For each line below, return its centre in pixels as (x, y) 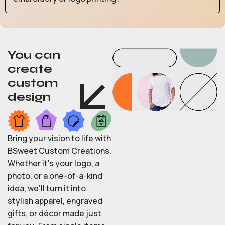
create (30, 69)
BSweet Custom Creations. (60, 150)
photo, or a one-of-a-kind (55, 176)
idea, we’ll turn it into (47, 188)
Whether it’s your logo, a (53, 163)
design (29, 97)
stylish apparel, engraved (55, 201)
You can (34, 55)
